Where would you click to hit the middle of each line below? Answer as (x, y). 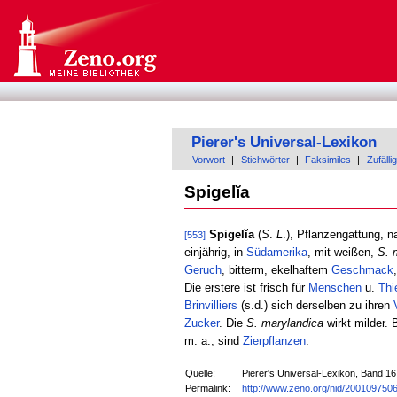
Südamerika (276, 252)
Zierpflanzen (274, 340)
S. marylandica (284, 323)
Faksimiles (328, 160)
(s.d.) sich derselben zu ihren (315, 305)
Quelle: (201, 374)
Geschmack (362, 269)
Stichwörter (265, 160)
